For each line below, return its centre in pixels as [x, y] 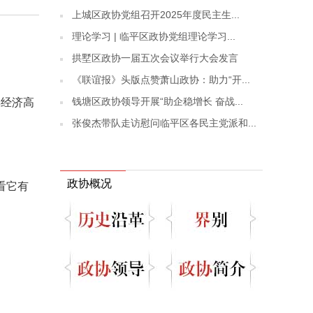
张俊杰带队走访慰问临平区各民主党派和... [164, 123]
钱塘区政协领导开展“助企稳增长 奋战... [158, 101]
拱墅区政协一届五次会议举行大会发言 [155, 58]
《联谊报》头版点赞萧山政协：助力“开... [161, 80]
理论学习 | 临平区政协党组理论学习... [154, 36]
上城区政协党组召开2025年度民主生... [156, 15]
